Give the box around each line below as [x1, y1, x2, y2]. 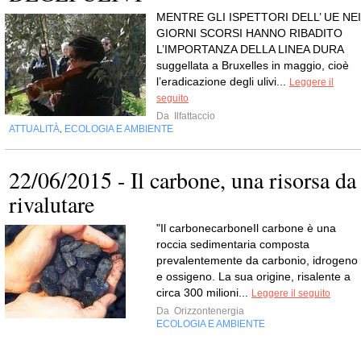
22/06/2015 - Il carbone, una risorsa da [9, 164, 356, 196]
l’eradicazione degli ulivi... [156, 75, 289, 89]
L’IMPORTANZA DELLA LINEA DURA [156, 43, 343, 56]
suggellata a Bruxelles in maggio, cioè [156, 59, 349, 73]
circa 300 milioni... [156, 286, 251, 300]
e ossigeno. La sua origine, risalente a [156, 270, 351, 284]
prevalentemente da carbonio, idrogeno [156, 254, 358, 268]
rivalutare [9, 189, 94, 220]
